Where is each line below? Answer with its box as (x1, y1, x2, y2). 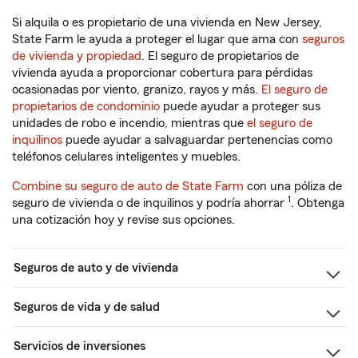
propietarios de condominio (12, 100, 160, 113)
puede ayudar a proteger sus (160, 100, 320, 113)
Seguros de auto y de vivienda (14, 261, 178, 274)
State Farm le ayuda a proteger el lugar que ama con (12, 33, 302, 46)
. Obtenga (291, 197, 344, 209)
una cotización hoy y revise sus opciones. (12, 213, 235, 226)
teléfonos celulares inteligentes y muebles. (12, 150, 241, 163)
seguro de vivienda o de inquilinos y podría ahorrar (12, 197, 288, 209)
